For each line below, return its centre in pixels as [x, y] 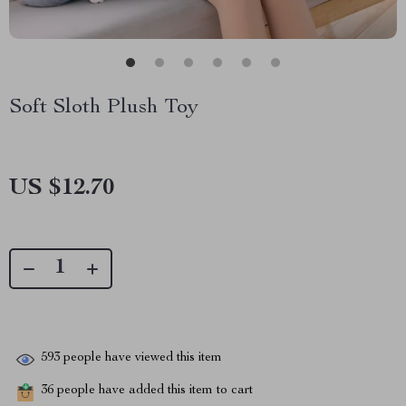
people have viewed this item [141, 358]
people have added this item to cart [153, 391]
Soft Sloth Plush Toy [104, 108]
